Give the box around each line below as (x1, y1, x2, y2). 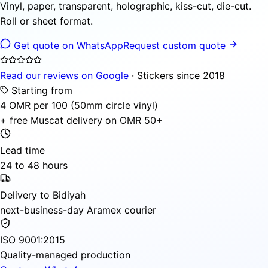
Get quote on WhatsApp (11, 39, 123, 51)
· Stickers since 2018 (129, 69, 225, 81)
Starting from (8, 84, 72, 96)
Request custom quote (123, 39, 229, 51)
